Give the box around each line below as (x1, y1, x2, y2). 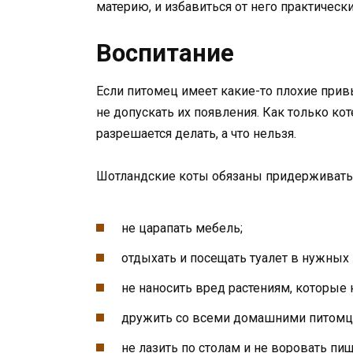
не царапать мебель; (121, 220, 243, 236)
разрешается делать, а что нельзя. (96, 125, 296, 141)
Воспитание (96, 38, 234, 68)
